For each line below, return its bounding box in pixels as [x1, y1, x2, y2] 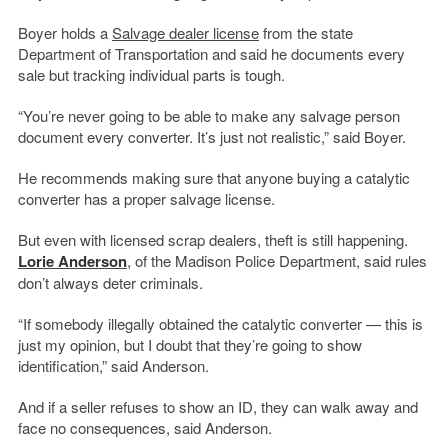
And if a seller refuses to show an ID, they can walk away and [17, 396, 418, 418]
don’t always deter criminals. [17, 272, 203, 294]
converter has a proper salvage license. [17, 188, 275, 210]
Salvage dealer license [111, 22, 259, 44]
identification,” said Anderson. [17, 355, 209, 377]
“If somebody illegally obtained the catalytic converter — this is [17, 313, 423, 335]
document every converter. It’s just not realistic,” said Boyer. [17, 126, 406, 148]
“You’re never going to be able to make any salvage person [17, 105, 400, 127]
